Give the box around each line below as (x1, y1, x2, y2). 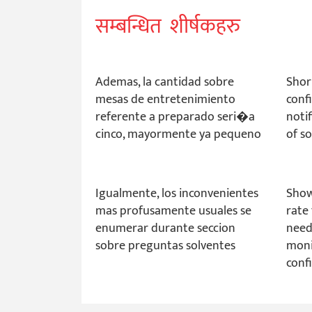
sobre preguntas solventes (95, 235, 235, 257)
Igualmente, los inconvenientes (95, 183, 258, 205)
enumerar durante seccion (95, 218, 235, 240)
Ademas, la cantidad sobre (95, 72, 234, 93)
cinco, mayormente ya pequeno (95, 124, 261, 146)
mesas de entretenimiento (95, 89, 235, 111)
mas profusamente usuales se (95, 201, 251, 222)
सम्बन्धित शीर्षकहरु (95, 9, 240, 45)
